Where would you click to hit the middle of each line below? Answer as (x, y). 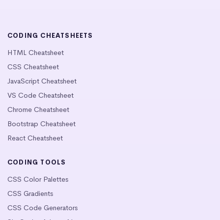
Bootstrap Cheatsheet (41, 124)
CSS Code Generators (42, 208)
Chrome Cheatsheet (38, 110)
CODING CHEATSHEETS (50, 36)
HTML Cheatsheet (36, 53)
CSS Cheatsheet (33, 67)
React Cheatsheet (35, 138)
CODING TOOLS (37, 163)
